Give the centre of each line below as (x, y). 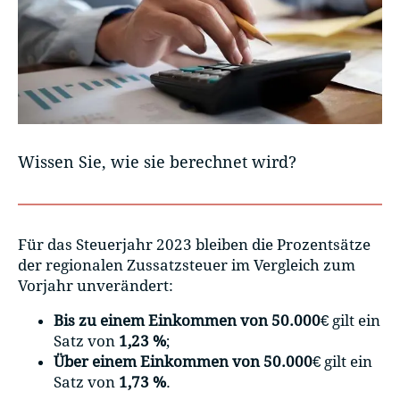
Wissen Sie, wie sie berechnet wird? (157, 162)
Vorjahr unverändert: (96, 285)
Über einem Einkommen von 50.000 (183, 362)
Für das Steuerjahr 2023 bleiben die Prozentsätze (194, 244)
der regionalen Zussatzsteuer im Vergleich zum (187, 265)
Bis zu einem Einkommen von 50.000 (187, 321)
